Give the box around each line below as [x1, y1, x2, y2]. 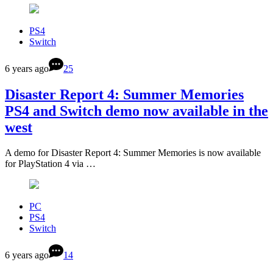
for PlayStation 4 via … [5, 158, 96, 169]
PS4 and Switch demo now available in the [5, 102, 268, 119]
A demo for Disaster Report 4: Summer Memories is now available [5, 147, 261, 158]
